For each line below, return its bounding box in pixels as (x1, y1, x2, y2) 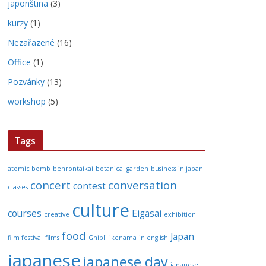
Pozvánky (8, 76, 45, 87)
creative (44, 210, 69, 218)
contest (73, 179, 106, 192)
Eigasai (132, 207, 161, 220)
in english (139, 233, 168, 242)
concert (30, 178, 71, 192)
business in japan (151, 164, 203, 173)
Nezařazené (8, 37, 55, 48)
